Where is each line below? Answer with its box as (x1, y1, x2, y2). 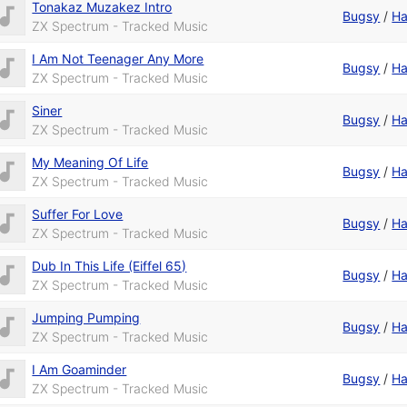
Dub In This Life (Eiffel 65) (32, 258, 187, 274)
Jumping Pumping (32, 310, 141, 326)
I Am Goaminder (32, 362, 127, 378)
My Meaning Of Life (32, 154, 149, 171)
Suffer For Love (32, 206, 124, 223)
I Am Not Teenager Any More (32, 51, 204, 67)
